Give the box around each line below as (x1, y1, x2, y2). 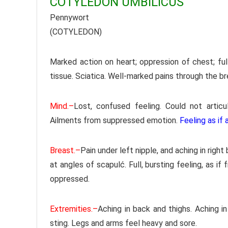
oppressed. (50, 174, 90, 184)
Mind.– (50, 101, 74, 111)
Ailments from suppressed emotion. (50, 116, 180, 126)
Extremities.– (50, 204, 98, 214)
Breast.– (50, 146, 80, 156)
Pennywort (50, 13, 89, 23)
